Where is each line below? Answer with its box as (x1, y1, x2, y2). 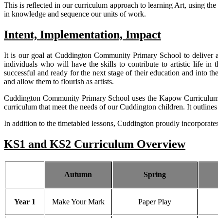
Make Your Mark (52, 197, 105, 206)
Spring (144, 170, 166, 179)
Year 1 (14, 197, 36, 206)
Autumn (64, 170, 92, 179)
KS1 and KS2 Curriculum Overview (4, 137, 185, 150)
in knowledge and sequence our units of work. (4, 10, 150, 18)
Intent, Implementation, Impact (4, 28, 161, 41)
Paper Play (138, 197, 172, 206)
